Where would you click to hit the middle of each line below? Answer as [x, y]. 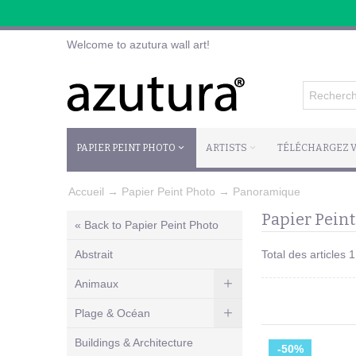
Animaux [97, 283]
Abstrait [94, 254]
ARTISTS [226, 148]
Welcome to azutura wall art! [138, 44]
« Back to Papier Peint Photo [147, 224]
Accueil [86, 191]
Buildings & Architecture [134, 342]
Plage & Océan [112, 313]
